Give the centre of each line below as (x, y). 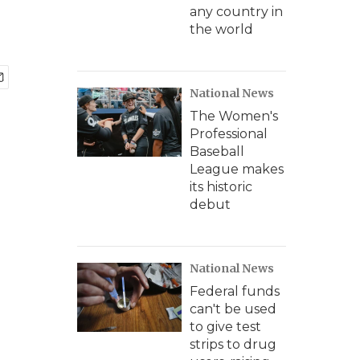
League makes (237, 169)
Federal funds (235, 291)
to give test (225, 327)
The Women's (234, 116)
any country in (236, 12)
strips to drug (233, 344)
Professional (229, 134)
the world (221, 29)
